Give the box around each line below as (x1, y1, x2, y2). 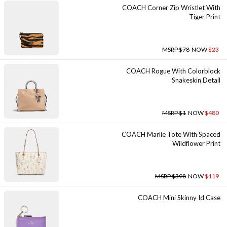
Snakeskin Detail (172, 76, 220, 84)
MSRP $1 (162, 109, 186, 117)
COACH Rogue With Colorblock (126, 67, 220, 75)
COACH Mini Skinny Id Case (138, 194, 220, 202)
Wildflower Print (172, 139, 220, 147)
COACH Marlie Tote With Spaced (122, 130, 220, 138)
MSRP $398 (155, 172, 186, 180)
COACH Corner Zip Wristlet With (122, 4, 220, 12)
